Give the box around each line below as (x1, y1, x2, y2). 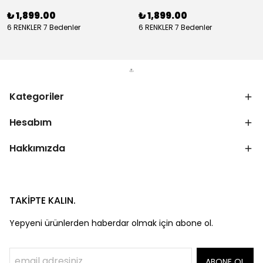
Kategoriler (9, 90, 64, 103)
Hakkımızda (9, 141, 65, 155)
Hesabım (9, 116, 52, 129)
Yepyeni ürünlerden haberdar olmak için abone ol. (9, 217, 213, 229)
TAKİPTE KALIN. (9, 194, 76, 207)
